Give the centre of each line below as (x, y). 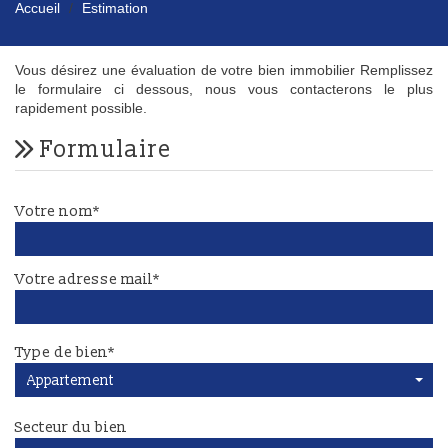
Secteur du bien (71, 428)
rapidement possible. (81, 108)
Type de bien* (65, 353)
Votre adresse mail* (87, 280)
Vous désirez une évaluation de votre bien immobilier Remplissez (224, 70)
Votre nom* (57, 212)
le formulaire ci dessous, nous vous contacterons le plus (224, 89)
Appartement (70, 380)
